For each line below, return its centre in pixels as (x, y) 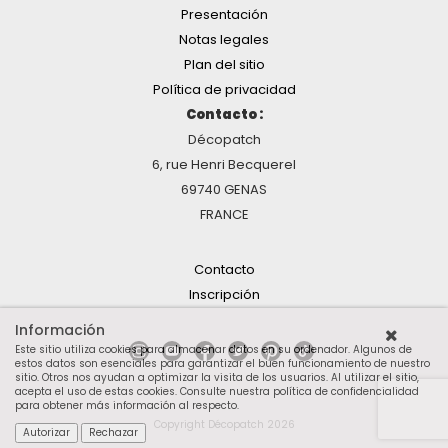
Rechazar (113, 432)
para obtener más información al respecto (126, 405)
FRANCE (224, 215)
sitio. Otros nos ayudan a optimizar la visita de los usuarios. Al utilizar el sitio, (217, 377)
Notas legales (224, 40)
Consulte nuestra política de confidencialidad (299, 391)
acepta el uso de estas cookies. (97, 391)
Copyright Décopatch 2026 (224, 425)
